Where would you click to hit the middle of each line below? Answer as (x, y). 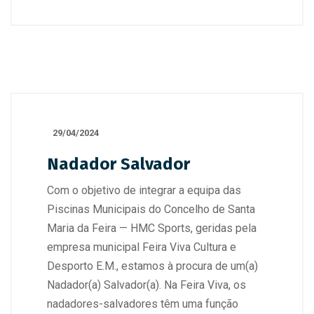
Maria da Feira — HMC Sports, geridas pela (152, 228)
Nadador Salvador (118, 164)
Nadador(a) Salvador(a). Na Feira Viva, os (146, 285)
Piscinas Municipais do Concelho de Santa (151, 209)
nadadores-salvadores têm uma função (143, 304)
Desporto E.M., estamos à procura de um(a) (152, 266)
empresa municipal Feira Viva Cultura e (142, 247)
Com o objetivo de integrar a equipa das (144, 190)
